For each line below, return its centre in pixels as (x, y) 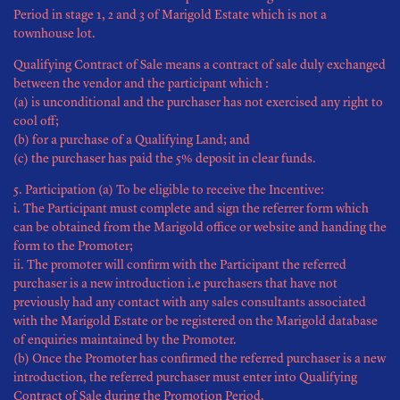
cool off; (36, 121)
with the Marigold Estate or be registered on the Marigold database (196, 321)
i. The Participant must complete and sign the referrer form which (191, 209)
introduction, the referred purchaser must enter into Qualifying (185, 378)
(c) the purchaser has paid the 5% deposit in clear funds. (165, 159)
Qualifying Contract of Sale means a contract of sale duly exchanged (200, 65)
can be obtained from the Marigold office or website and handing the (200, 228)
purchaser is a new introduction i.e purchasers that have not (175, 284)
